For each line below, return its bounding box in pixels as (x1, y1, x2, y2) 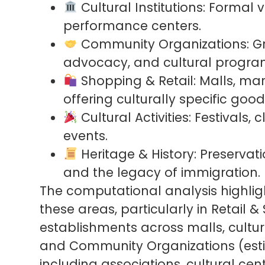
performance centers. (63, 17, 202, 34)
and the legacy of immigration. (63, 163, 261, 181)
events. (63, 127, 108, 144)
